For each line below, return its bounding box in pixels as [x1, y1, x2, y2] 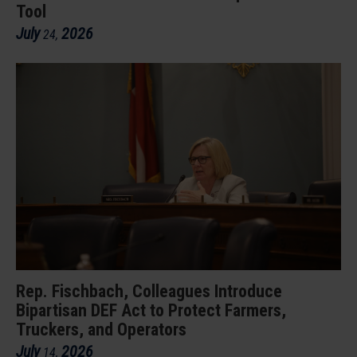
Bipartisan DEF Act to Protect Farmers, [16, 300, 286, 320]
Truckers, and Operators [16, 320, 186, 339]
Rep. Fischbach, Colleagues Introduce [16, 281, 282, 301]
